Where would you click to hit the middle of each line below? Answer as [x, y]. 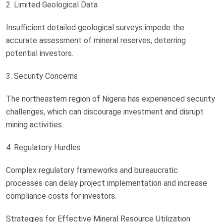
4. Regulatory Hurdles [43, 148]
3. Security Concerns [42, 76]
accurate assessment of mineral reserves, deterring [96, 41]
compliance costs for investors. [61, 196]
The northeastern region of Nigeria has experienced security [111, 99]
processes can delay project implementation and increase [107, 183]
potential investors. [40, 54]
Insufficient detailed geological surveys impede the [95, 28]
